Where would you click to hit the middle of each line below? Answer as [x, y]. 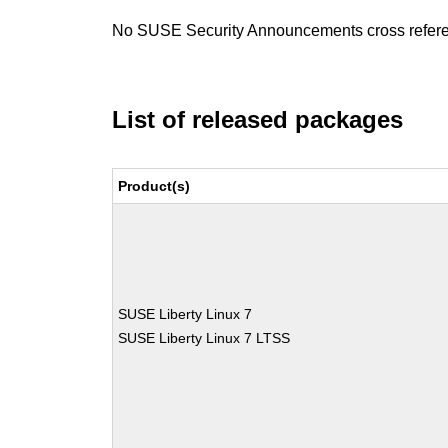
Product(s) [154, 186]
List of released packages [258, 119]
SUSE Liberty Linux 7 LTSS [204, 338]
